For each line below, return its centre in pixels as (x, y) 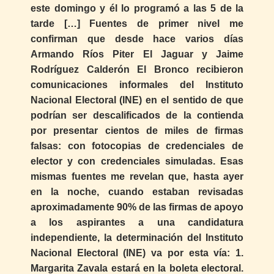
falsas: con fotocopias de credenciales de (137, 146)
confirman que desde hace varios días (137, 39)
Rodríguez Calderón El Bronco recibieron (137, 69)
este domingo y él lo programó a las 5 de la (137, 8)
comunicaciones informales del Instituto (137, 84)
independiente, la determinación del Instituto (137, 237)
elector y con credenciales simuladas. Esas (137, 161)
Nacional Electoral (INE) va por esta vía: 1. (137, 253)
